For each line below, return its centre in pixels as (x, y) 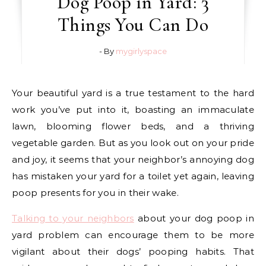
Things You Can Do (133, 25)
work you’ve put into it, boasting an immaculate (133, 110)
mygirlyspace (141, 51)
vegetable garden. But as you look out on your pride (133, 143)
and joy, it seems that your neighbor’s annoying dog (133, 160)
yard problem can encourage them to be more (133, 235)
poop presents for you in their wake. (97, 193)
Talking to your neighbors (73, 218)
